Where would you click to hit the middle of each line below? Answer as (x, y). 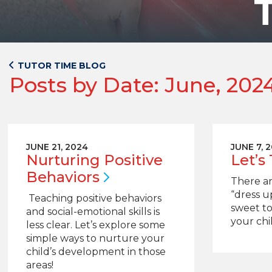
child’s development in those (96, 252)
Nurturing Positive (94, 160)
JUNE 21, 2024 (57, 147)
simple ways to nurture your (95, 238)
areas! (39, 265)
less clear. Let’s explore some (95, 225)
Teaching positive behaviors (93, 198)
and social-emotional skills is (93, 212)
